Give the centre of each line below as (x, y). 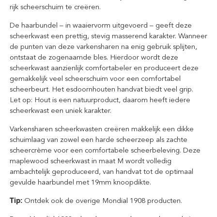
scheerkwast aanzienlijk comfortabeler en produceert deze (104, 68)
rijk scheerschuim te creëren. (55, 7)
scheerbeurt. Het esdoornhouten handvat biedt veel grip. (102, 89)
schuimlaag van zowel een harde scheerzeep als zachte (99, 139)
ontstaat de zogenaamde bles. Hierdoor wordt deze (94, 57)
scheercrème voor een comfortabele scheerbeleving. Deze (105, 150)
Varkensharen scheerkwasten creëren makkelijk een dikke (102, 129)
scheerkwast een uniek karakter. (61, 110)
